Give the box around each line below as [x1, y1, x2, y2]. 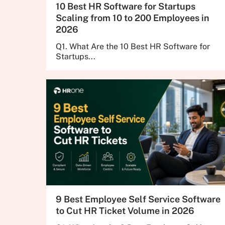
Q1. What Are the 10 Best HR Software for [55, 41, 210, 51]
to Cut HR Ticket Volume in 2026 [55, 205, 194, 216]
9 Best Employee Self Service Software [55, 194, 220, 204]
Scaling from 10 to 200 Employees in [55, 12, 209, 23]
